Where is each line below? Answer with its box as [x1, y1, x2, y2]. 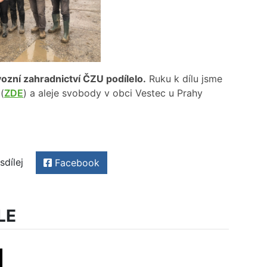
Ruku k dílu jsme [146, 72, 222, 85]
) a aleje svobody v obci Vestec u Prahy [23, 86, 203, 99]
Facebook [52, 157, 100, 169]
